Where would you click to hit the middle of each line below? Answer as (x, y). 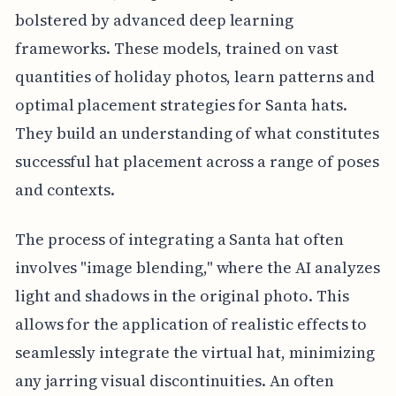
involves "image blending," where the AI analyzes (197, 268)
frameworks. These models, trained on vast (176, 49)
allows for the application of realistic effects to (191, 324)
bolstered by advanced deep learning (154, 20)
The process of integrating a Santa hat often (179, 240)
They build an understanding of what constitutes (197, 133)
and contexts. (65, 190)
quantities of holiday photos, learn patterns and (194, 77)
